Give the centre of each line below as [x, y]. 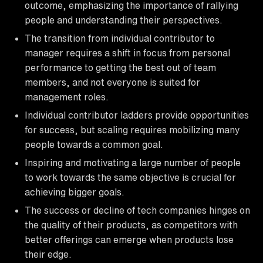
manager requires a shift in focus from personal [127, 53]
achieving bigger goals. [75, 192]
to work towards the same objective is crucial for [130, 177]
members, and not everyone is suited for [112, 82]
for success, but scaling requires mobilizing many [132, 129]
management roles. [67, 97]
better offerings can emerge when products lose [129, 239]
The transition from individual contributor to [120, 38]
